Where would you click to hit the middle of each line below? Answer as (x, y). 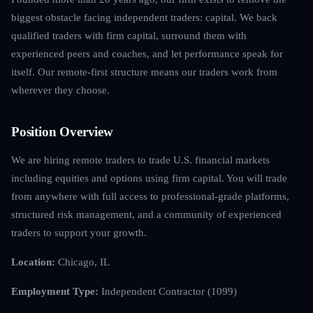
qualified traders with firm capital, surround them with (129, 35)
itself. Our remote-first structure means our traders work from (144, 71)
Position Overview (62, 131)
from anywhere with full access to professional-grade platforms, (150, 196)
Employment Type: (55, 291)
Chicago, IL (82, 261)
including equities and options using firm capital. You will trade (149, 177)
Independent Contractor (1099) (168, 291)
